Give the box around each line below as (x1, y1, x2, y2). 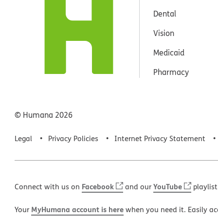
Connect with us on (15, 181, 82, 192)
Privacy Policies (48, 133, 98, 144)
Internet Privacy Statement (114, 133, 205, 144)
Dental (153, 8, 176, 19)
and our (123, 181, 153, 192)
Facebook (82, 181, 114, 192)
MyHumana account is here (31, 203, 124, 215)
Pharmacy (153, 66, 189, 77)
